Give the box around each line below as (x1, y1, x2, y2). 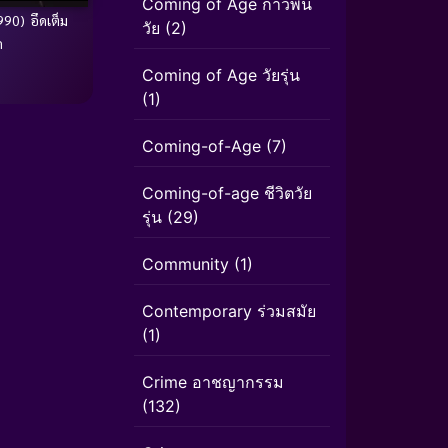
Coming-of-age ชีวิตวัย (142, 183, 312, 203)
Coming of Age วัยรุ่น (142, 65, 300, 85)
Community (142, 254, 229, 274)
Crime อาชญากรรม (142, 372, 284, 392)
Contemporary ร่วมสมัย (142, 301, 316, 321)
